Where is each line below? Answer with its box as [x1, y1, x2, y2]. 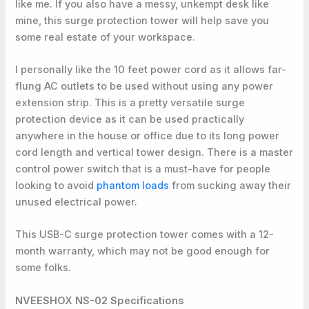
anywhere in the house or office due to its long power [15, 129, 280, 142]
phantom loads [97, 179, 170, 192]
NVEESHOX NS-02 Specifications [15, 294, 184, 307]
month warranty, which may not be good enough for [15, 245, 270, 258]
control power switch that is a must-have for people [15, 162, 271, 175]
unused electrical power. [15, 195, 138, 208]
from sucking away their [169, 179, 292, 192]
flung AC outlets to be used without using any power [15, 79, 274, 92]
